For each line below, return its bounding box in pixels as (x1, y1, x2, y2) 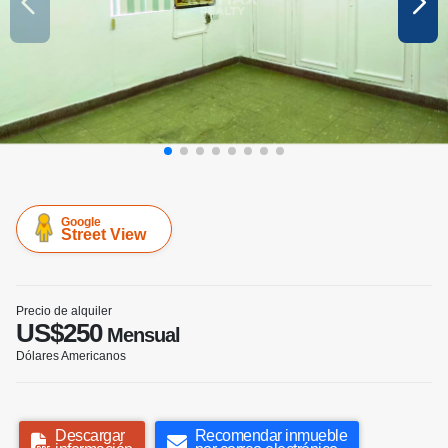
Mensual (102, 324, 180, 347)
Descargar (55, 427, 125, 445)
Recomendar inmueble (194, 427, 347, 445)
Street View (61, 226, 146, 244)
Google (61, 215, 101, 230)
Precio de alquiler (16, 304, 112, 319)
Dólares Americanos (16, 349, 126, 364)
